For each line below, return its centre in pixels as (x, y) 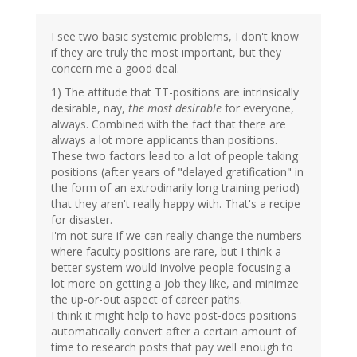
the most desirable (175, 108)
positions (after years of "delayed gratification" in (177, 172)
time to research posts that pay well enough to (172, 347)
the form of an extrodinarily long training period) (175, 188)
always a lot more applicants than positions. (164, 140)
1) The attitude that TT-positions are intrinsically (175, 92)
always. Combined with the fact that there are (169, 124)
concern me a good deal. (115, 69)
